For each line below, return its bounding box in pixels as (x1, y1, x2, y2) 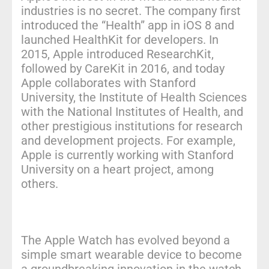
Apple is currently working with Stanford (21, 147, 234, 162)
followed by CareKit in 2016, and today (21, 61, 225, 76)
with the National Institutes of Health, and (21, 104, 243, 119)
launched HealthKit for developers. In (21, 32, 219, 47)
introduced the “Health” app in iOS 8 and (21, 17, 234, 32)
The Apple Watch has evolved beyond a (21, 232, 230, 247)
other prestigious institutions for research (21, 118, 243, 133)
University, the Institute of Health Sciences (21, 89, 247, 104)
